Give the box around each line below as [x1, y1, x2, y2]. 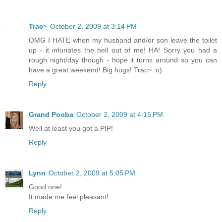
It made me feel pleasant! [29, 193, 109, 201]
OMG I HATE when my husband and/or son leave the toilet [29, 36, 217, 45]
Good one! [29, 183, 62, 191]
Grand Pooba [29, 111, 73, 119]
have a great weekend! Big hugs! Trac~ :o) [29, 66, 162, 74]
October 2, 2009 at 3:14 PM [50, 22, 137, 31]
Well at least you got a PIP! [29, 124, 113, 133]
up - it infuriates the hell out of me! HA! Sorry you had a [29, 46, 217, 55]
